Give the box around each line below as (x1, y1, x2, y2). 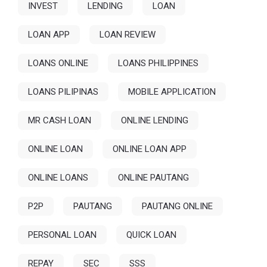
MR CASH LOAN (28, 115, 92, 126)
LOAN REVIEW (100, 29, 156, 41)
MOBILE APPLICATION (128, 86, 216, 98)
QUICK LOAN (126, 229, 177, 241)
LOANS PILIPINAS (28, 86, 99, 98)
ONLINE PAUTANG (118, 172, 190, 184)
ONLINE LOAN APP (113, 144, 187, 155)
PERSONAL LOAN (28, 229, 97, 241)
